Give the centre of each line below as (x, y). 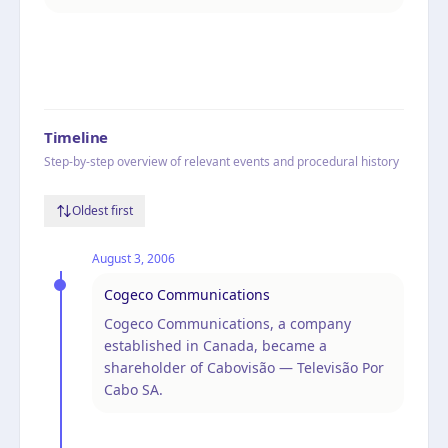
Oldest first (102, 210)
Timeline (76, 136)
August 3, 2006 (133, 258)
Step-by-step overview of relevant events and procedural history (221, 161)
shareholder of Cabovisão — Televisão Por (244, 367)
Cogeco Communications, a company (227, 323)
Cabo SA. (133, 389)
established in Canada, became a (215, 345)
